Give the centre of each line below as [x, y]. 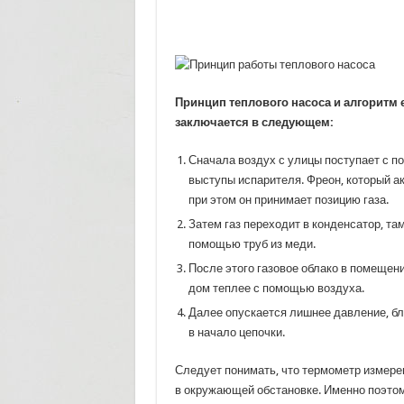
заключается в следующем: [254, 122]
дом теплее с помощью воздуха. [276, 288]
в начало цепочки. [236, 332]
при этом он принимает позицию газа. [288, 200]
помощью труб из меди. [252, 244]
